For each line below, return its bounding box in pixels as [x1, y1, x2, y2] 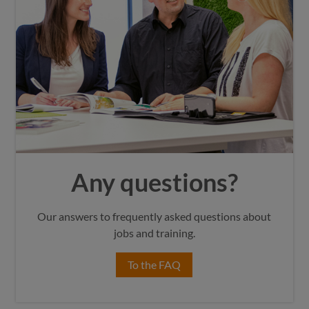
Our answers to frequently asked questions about [37, 210, 272, 223]
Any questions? [70, 167, 238, 197]
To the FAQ [128, 258, 181, 271]
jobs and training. [113, 226, 195, 239]
